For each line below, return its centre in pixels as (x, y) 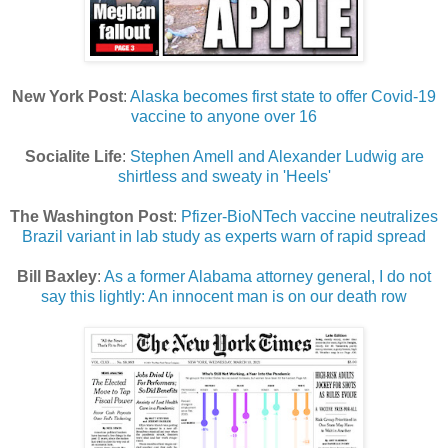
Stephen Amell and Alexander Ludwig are (276, 157)
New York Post (67, 97)
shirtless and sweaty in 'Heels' (224, 177)
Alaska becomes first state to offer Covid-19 (283, 97)
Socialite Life (73, 157)
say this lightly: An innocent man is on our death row (224, 297)
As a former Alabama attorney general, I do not (267, 277)
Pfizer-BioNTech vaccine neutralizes (309, 217)
